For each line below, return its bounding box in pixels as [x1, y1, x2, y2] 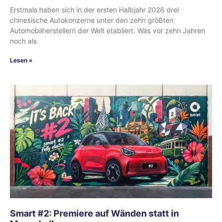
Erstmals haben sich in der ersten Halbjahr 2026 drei [10, 5, 179, 14]
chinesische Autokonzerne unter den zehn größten [10, 15, 173, 24]
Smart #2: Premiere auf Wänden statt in [10, 208, 179, 219]
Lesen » [10, 56, 33, 64]
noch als [10, 36, 37, 45]
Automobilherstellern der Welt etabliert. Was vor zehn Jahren [10, 26, 205, 35]
